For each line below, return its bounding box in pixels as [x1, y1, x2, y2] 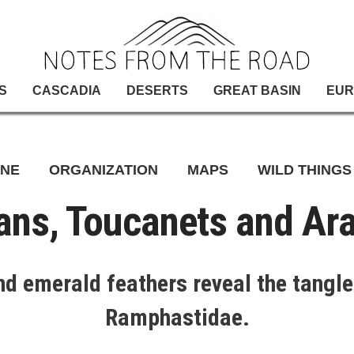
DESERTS [126, 84, 188, 97]
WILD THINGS [258, 162, 352, 178]
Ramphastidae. [104, 303, 250, 331]
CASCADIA [32, 84, 101, 97]
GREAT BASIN [213, 84, 301, 97]
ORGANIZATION [49, 162, 158, 178]
